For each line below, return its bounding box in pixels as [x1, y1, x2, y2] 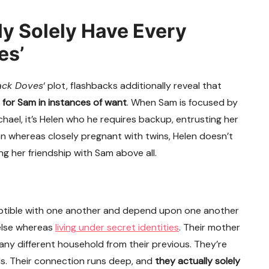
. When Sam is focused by [127, 96, 238, 109]
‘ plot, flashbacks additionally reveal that [43, 79, 222, 92]
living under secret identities [55, 221, 179, 234]
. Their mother [179, 221, 240, 234]
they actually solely [155, 255, 240, 268]
